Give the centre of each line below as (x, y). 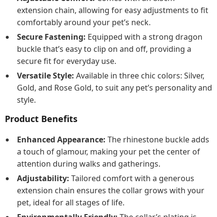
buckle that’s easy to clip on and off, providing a (104, 49)
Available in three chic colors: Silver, (139, 76)
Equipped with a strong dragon (144, 37)
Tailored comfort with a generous (132, 178)
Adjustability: (43, 178)
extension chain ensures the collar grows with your (111, 190)
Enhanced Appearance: (61, 139)
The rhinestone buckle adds (157, 139)
